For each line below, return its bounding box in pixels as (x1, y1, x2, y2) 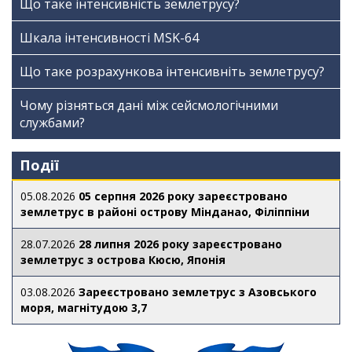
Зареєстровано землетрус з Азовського (79, 284, 317, 299)
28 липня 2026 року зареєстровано (79, 236, 282, 251)
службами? (20, 114, 85, 131)
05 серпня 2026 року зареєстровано (79, 189, 288, 203)
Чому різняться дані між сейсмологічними (20, 97, 278, 114)
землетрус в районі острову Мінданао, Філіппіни (20, 204, 310, 219)
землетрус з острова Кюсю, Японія (20, 252, 225, 267)
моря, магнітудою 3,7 (20, 300, 147, 315)
